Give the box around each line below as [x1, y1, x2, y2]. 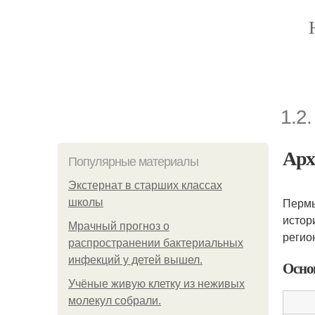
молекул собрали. [68, 295, 161, 307]
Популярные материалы [68, 155, 198, 169]
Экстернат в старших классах [68, 179, 222, 191]
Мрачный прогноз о [68, 220, 169, 232]
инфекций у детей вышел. [68, 254, 202, 266]
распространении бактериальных [68, 237, 243, 249]
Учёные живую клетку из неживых [68, 278, 245, 290]
